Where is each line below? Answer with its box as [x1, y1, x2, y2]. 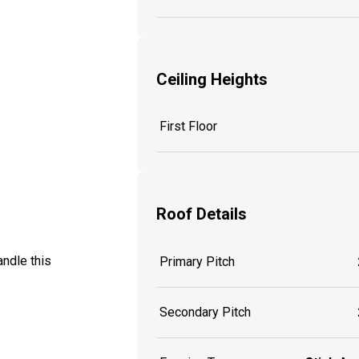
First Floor [159, 119, 217, 135]
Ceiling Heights [156, 69, 268, 89]
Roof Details [156, 204, 247, 224]
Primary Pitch [159, 253, 235, 269]
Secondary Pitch [159, 304, 251, 320]
